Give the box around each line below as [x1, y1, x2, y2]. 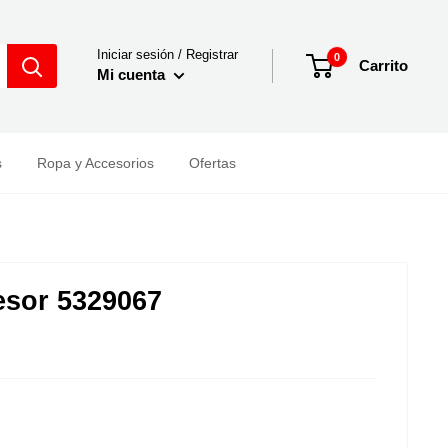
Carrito [359, 57, 408, 75]
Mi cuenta [97, 66, 169, 84]
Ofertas [189, 154, 236, 171]
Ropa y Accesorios [37, 154, 154, 171]
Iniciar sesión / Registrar [97, 47, 238, 63]
